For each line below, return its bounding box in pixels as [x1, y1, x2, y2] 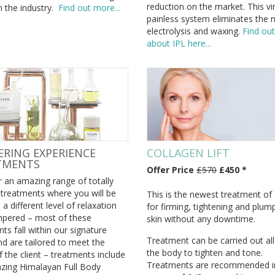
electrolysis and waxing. [147, 25, 242, 37]
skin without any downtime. [147, 212, 258, 225]
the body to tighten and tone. [147, 246, 263, 258]
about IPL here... [147, 37, 211, 50]
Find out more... [58, 2, 120, 14]
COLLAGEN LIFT [147, 145, 230, 160]
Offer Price [147, 163, 196, 176]
